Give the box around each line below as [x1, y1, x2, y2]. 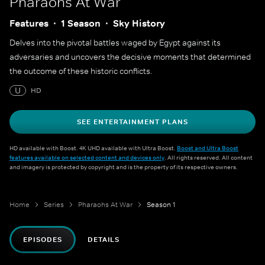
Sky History [113, 17, 165, 30]
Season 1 [147, 200, 176, 209]
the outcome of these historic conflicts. [9, 66, 153, 76]
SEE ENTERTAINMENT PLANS [77, 117, 188, 127]
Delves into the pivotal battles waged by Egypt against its [9, 37, 221, 48]
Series [44, 200, 64, 209]
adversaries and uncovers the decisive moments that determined [9, 51, 251, 62]
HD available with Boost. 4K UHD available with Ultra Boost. [9, 144, 177, 152]
